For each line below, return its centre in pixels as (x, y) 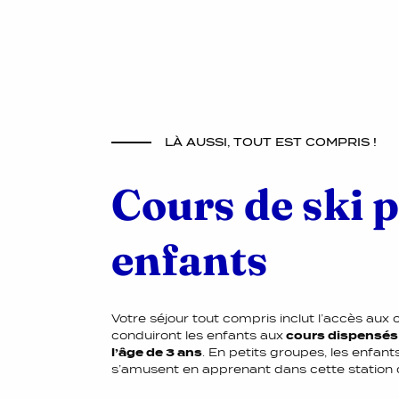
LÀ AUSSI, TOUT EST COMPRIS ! (270, 142)
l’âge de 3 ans (156, 352)
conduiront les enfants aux (197, 335)
